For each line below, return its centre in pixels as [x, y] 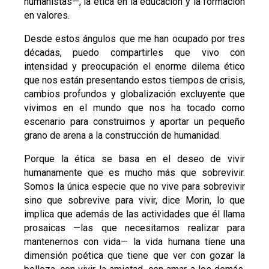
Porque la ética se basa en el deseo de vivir [134, 159]
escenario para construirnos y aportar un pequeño [134, 122]
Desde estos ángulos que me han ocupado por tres [134, 39]
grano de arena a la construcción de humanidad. [122, 136]
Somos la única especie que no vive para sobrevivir [134, 187]
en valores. [47, 16]
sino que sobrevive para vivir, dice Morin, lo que [134, 201]
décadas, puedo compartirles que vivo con [134, 53]
